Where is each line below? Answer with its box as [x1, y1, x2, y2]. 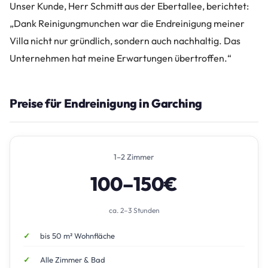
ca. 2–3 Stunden [108, 206, 160, 215]
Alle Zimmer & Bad [40, 255, 105, 265]
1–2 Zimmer [114, 152, 154, 162]
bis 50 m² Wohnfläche [40, 231, 115, 241]
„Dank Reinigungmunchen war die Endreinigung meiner [10, 17, 245, 30]
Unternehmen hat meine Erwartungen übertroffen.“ [10, 52, 232, 65]
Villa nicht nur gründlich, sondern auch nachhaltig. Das [10, 35, 240, 47]
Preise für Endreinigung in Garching [10, 96, 202, 111]
